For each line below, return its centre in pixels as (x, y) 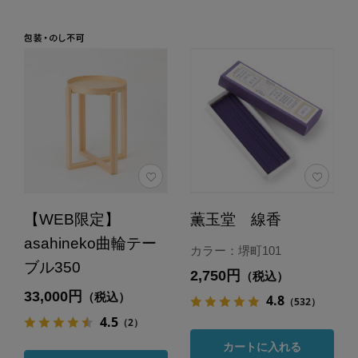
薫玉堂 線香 (235, 220)
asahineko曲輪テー (90, 244)
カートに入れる (262, 346)
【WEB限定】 (72, 220)
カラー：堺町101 (235, 251)
